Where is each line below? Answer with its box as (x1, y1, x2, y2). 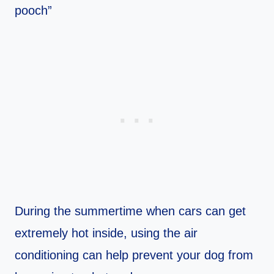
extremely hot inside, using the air (15, 226, 198, 240)
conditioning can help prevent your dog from (15, 248, 253, 262)
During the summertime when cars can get (15, 204, 246, 218)
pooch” (15, 4, 52, 18)
